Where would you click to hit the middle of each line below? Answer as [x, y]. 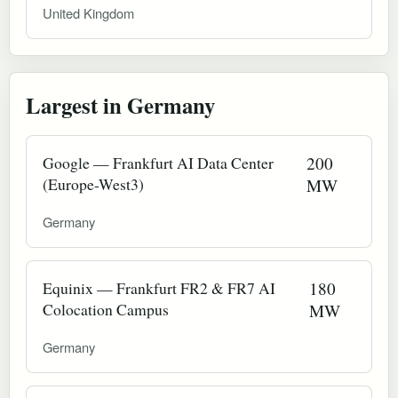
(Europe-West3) [93, 183]
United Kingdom [88, 12]
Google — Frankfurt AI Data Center [158, 162]
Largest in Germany [120, 104]
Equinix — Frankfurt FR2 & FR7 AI [159, 287]
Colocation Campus [106, 309]
